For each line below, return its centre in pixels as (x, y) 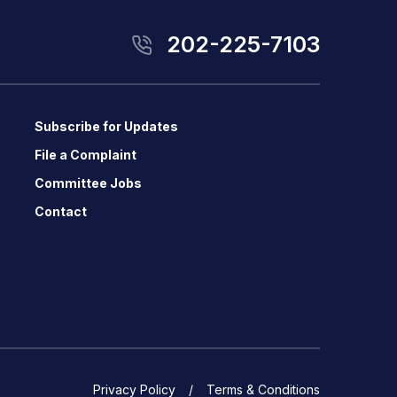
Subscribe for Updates (107, 126)
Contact (61, 211)
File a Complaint (86, 155)
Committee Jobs (89, 183)
